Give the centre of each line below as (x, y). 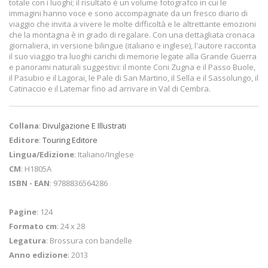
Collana (24, 126)
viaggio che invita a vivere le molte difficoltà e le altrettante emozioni (133, 24)
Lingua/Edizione (42, 154)
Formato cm (33, 226)
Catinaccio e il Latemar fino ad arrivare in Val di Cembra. (110, 89)
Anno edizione (38, 255)
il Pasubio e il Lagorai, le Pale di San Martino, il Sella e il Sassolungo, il (134, 78)
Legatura (28, 240)
